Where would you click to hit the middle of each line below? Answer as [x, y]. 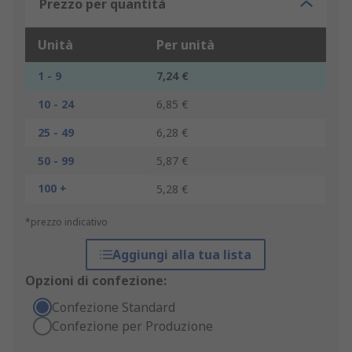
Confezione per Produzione [132, 326]
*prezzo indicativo [66, 222]
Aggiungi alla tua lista [182, 255]
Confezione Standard [114, 308]
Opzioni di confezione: [96, 281]
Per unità [185, 45]
